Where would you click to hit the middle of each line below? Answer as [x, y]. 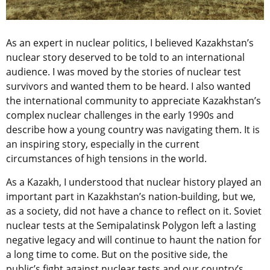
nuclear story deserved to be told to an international [125, 57]
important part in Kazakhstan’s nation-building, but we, [131, 196]
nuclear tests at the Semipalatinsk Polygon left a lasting [131, 225]
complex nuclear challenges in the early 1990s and [120, 115]
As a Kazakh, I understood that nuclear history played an [134, 182]
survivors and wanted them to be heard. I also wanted [128, 86]
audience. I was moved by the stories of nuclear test [124, 71]
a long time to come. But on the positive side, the [117, 254]
